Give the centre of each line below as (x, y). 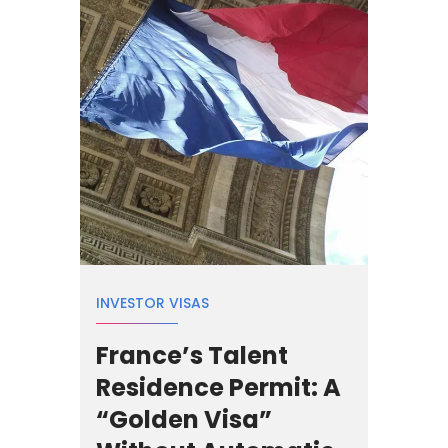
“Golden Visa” (184, 419)
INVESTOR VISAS (152, 302)
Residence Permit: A (218, 387)
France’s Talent (192, 355)
